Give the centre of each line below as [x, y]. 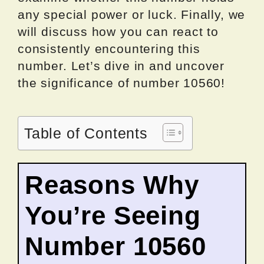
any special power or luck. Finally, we [132, 15]
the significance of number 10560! [122, 83]
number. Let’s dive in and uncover [121, 66]
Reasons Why [112, 185]
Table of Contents [86, 133]
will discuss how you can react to [118, 32]
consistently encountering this [109, 49]
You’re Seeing [113, 216]
